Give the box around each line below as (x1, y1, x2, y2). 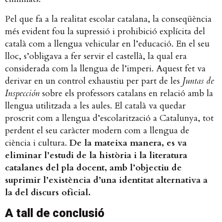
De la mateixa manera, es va (69, 136, 187, 149)
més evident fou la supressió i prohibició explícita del (5, 25, 205, 38)
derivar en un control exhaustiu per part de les (5, 74, 182, 87)
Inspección (5, 87, 42, 100)
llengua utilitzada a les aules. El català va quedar (5, 99, 186, 112)
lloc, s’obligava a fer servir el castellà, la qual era (5, 50, 187, 62)
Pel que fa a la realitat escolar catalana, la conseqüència (5, 12, 212, 25)
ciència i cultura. (5, 136, 69, 149)
